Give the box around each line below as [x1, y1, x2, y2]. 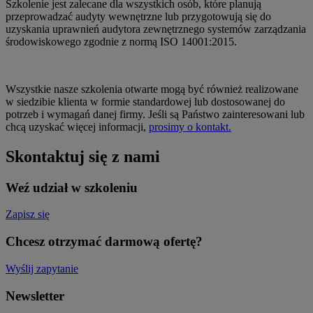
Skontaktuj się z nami [6, 147, 160, 166]
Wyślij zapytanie [6, 262, 78, 275]
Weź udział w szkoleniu [6, 180, 138, 195]
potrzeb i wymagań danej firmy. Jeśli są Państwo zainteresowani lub [6, 108, 305, 120]
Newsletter [6, 288, 64, 303]
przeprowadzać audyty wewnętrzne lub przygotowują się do [6, 10, 271, 22]
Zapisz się [6, 208, 50, 221]
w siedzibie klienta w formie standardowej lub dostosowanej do [6, 95, 285, 108]
